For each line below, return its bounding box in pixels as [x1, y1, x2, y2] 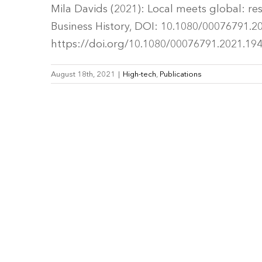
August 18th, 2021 [51, 70, 115, 78]
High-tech [123, 70, 156, 78]
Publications [160, 70, 202, 78]
